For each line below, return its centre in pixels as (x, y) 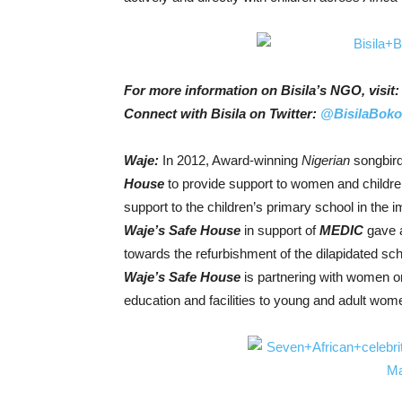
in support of (280, 230)
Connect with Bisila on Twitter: (222, 114)
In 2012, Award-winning (232, 160)
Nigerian (326, 160)
